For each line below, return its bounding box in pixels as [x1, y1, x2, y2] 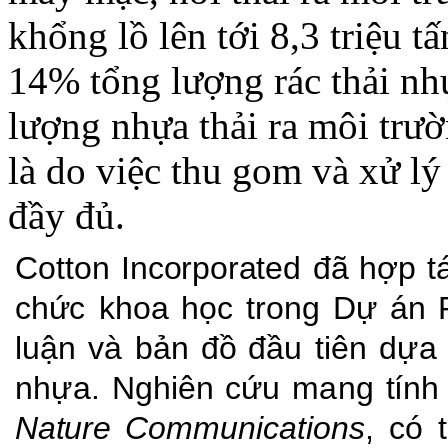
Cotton [15, 250, 110, 287]
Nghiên [111, 370, 214, 407]
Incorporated [121, 250, 301, 287]
